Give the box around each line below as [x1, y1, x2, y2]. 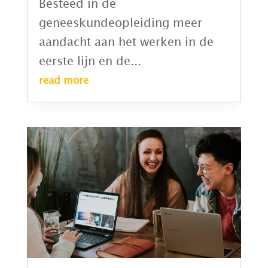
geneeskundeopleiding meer [38, 17, 202, 29]
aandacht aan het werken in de [38, 36, 214, 48]
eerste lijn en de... [38, 56, 141, 67]
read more [38, 75, 89, 86]
